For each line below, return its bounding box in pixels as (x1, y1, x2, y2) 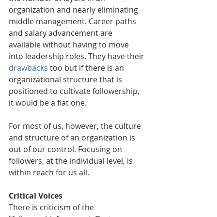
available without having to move (9, 39, 131, 50)
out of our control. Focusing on (9, 144, 124, 155)
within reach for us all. (9, 167, 89, 178)
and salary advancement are (9, 28, 114, 39)
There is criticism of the (9, 202, 96, 213)
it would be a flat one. (9, 97, 87, 108)
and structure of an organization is (9, 132, 137, 143)
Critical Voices (9, 190, 62, 201)
